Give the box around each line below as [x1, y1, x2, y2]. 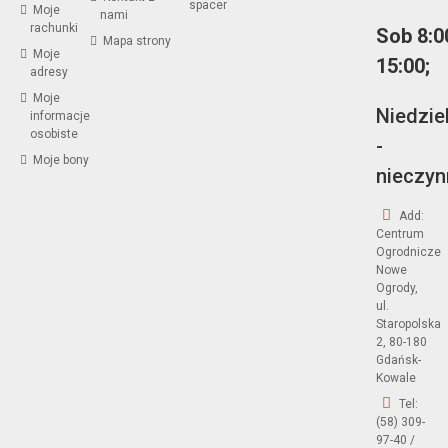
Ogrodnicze [376, 244, 442, 259]
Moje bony [30, 152, 89, 167]
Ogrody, [376, 280, 419, 295]
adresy [30, 64, 68, 79]
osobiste [30, 126, 78, 141]
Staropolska [376, 316, 442, 331]
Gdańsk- [376, 352, 422, 367]
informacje [30, 108, 90, 123]
